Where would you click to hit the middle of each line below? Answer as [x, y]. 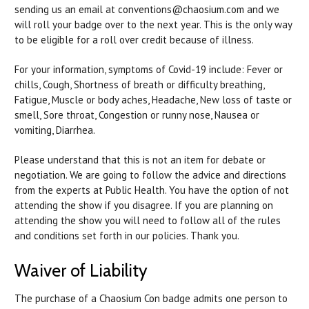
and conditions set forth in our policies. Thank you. [127, 235]
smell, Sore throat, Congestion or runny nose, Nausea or [137, 114]
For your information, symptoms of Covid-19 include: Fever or [149, 69]
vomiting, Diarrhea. [55, 130]
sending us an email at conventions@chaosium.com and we [147, 9]
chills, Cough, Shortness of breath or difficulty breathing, [139, 84]
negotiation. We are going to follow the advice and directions [150, 175]
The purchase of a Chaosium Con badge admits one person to [151, 298]
